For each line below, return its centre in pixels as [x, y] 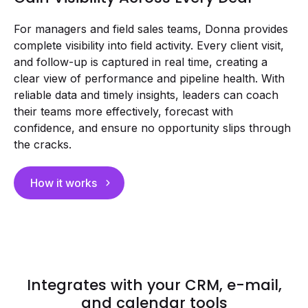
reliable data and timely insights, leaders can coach [146, 95]
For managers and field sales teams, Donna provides [151, 29]
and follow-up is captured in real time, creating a [141, 62]
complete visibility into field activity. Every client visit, [149, 46]
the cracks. [43, 145]
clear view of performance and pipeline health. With [149, 79]
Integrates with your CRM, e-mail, [154, 285]
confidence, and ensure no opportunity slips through [152, 128]
